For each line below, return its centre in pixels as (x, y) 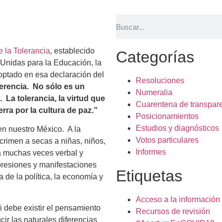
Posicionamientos (167, 116)
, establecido (72, 51)
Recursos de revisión (173, 211)
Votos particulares (167, 140)
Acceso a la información (178, 199)
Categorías (155, 57)
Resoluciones (160, 81)
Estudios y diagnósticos (177, 128)
